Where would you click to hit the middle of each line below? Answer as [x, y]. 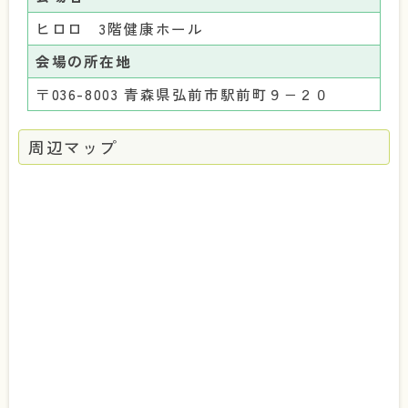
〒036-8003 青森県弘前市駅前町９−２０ [183, 94]
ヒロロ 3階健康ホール [120, 29]
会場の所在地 [84, 61]
